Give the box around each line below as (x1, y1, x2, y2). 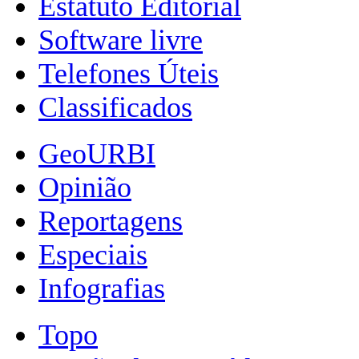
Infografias (38, 272, 165, 305)
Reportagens (38, 204, 183, 237)
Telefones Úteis (38, 57, 219, 90)
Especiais (38, 238, 147, 271)
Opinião (38, 171, 131, 204)
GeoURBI (38, 137, 155, 170)
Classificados (38, 91, 192, 123)
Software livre (38, 23, 203, 56)
